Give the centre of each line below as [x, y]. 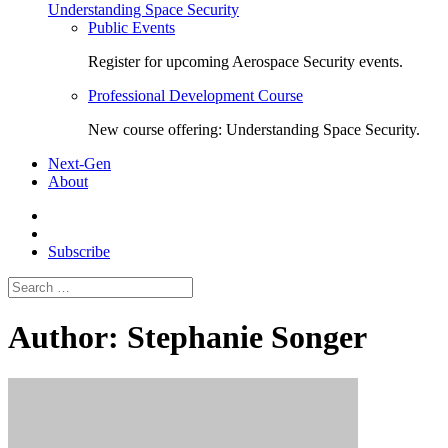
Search [213, 284]
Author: [63, 337]
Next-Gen [79, 163]
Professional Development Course [195, 95]
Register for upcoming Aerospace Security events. [245, 61]
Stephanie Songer [243, 337]
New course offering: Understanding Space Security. [254, 129]
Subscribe [79, 251]
